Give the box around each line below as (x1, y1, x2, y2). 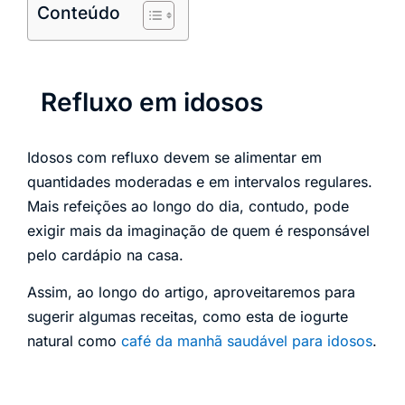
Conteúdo (37, 2, 120, 24)
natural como (27, 332, 121, 351)
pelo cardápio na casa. (27, 246, 184, 264)
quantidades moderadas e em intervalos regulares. (27, 173, 372, 191)
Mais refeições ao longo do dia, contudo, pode (27, 197, 349, 215)
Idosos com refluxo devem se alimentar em (27, 148, 322, 166)
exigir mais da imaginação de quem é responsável (27, 221, 370, 240)
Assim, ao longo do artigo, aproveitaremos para (27, 283, 355, 302)
